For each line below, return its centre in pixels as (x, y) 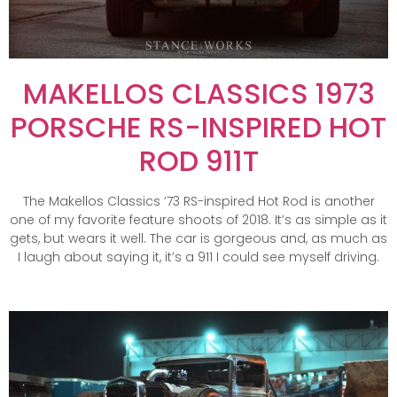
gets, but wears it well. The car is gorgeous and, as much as (198, 238)
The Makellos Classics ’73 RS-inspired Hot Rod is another (198, 201)
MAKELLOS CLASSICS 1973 (198, 93)
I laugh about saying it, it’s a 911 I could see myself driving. (198, 257)
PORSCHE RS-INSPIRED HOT (198, 127)
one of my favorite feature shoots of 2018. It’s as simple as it (198, 219)
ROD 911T (198, 160)
